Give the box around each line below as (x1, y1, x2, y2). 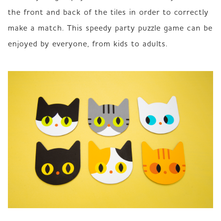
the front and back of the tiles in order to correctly (8, 7, 209, 17)
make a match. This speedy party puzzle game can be (8, 23, 213, 33)
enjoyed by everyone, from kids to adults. (8, 38, 168, 49)
